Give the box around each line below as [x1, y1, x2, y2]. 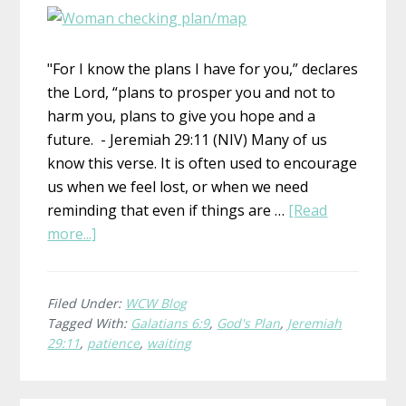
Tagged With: [47, 314, 131, 332]
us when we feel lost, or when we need [47, 176, 309, 197]
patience [87, 333, 140, 352]
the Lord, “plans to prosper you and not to [47, 82, 336, 102]
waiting [147, 333, 192, 352]
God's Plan [217, 314, 281, 332]
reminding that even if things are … [47, 199, 289, 220]
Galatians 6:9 [130, 314, 210, 332]
